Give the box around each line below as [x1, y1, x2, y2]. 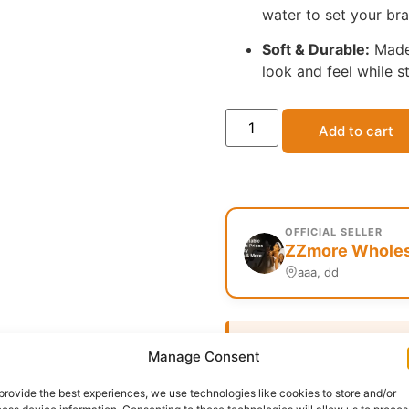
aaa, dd [297, 265, 339, 280]
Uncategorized [298, 383, 401, 402]
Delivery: [263, 334, 319, 351]
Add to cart [318, 122, 393, 141]
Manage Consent [148, 348, 261, 365]
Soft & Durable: [261, 40, 370, 59]
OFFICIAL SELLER [284, 225, 383, 239]
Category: [225, 383, 299, 402]
